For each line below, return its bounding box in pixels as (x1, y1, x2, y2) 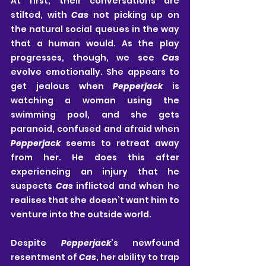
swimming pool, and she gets (11, 109, 179, 121)
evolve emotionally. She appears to (11, 66, 179, 78)
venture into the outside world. (11, 208, 151, 221)
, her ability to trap (96, 251, 179, 264)
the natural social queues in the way (11, 23, 179, 36)
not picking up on (88, 9, 180, 21)
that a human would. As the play (11, 37, 179, 50)
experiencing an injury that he (11, 166, 179, 178)
